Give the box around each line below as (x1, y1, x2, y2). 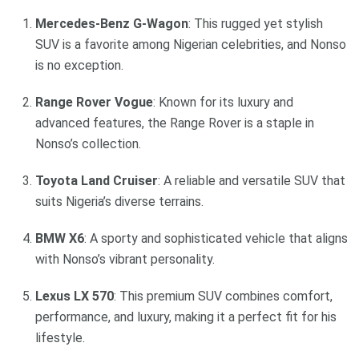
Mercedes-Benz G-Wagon (35, 16, 188, 32)
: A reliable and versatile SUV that (158, 173, 345, 189)
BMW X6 (35, 231, 84, 247)
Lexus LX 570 (35, 288, 114, 305)
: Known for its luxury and (153, 95, 293, 111)
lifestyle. (35, 330, 85, 346)
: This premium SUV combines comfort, (114, 288, 333, 305)
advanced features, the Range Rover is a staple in (35, 115, 314, 131)
